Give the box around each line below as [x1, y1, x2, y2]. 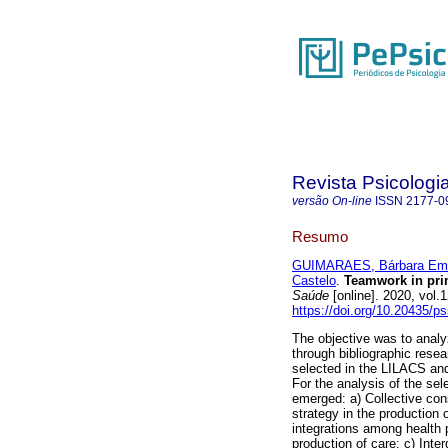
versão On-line [292, 194, 372, 208]
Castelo [292, 273, 336, 289]
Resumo [292, 227, 348, 245]
